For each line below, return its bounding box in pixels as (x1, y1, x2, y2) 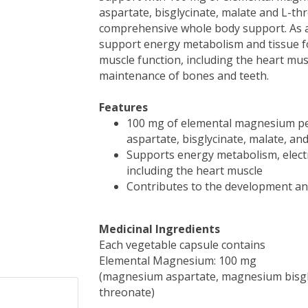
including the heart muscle (126, 163, 263, 178)
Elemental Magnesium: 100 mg (99, 253, 256, 268)
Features (99, 100, 148, 115)
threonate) (99, 285, 155, 300)
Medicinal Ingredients (99, 221, 220, 236)
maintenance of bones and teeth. (99, 68, 269, 83)
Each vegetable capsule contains (99, 237, 265, 252)
